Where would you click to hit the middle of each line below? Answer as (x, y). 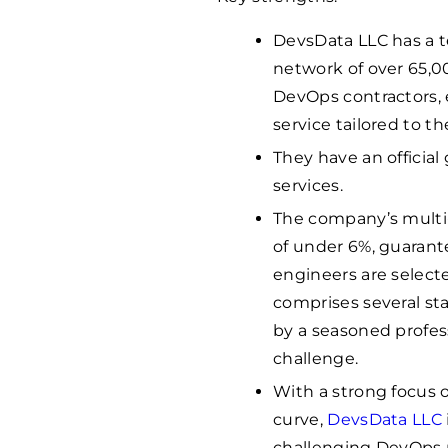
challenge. (316, 358)
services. (308, 185)
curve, (300, 419)
